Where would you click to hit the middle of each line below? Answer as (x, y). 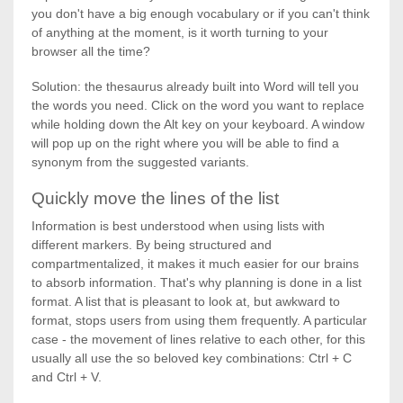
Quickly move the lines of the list (155, 198)
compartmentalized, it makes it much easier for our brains (195, 264)
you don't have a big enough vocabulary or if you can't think (201, 13)
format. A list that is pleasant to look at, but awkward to (186, 301)
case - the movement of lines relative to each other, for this (198, 339)
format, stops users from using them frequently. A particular (199, 320)
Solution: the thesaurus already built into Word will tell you (195, 86)
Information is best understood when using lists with (178, 226)
